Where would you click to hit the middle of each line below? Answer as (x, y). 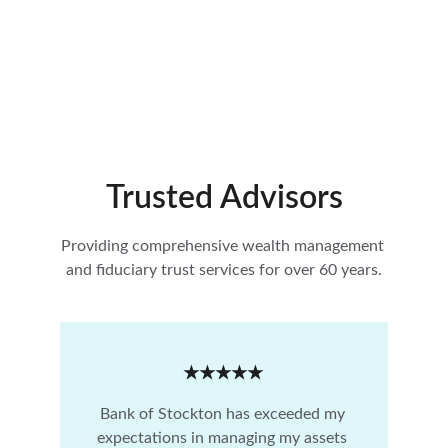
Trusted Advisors (224, 198)
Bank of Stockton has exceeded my (224, 414)
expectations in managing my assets (224, 438)
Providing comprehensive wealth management (224, 246)
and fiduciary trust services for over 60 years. (224, 270)
